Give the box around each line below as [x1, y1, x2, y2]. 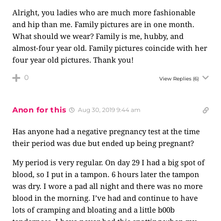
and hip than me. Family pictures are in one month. [12, 19, 194, 29]
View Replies [159, 75, 191, 82]
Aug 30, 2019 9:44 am [76, 106, 141, 113]
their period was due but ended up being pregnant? [12, 138, 194, 148]
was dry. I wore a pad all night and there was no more [12, 181, 203, 191]
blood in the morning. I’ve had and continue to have [12, 193, 198, 203]
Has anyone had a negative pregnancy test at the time [12, 126, 200, 136]
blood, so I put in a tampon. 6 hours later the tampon [12, 169, 199, 179]
